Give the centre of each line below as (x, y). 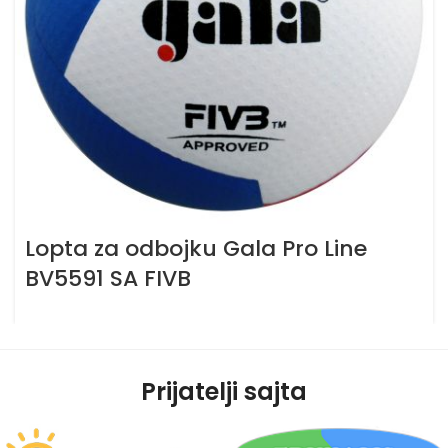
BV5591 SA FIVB (108, 278)
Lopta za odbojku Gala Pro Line (196, 248)
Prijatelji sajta (224, 391)
